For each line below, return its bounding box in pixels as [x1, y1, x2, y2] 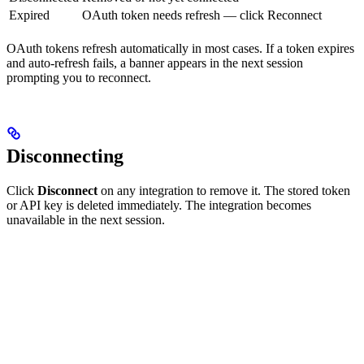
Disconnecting [6, 145, 123, 167]
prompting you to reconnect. [6, 71, 151, 85]
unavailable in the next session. [6, 213, 165, 227]
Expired [9, 8, 50, 23]
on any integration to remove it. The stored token [97, 184, 350, 198]
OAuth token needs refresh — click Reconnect [82, 8, 322, 23]
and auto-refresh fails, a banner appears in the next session [6, 56, 303, 71]
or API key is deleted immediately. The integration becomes [6, 198, 311, 213]
